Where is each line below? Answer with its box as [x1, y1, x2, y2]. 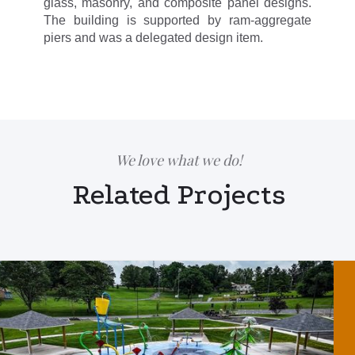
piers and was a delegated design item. [44, 31, 263, 44]
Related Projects [73, 177, 285, 211]
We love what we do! [116, 151, 242, 170]
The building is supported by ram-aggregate [44, 13, 311, 27]
